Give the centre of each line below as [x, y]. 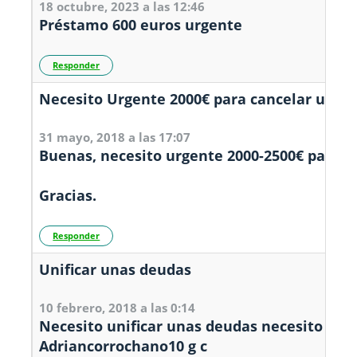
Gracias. [68, 195]
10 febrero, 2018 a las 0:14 [118, 308]
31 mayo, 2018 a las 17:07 [115, 137]
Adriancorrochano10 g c [124, 346]
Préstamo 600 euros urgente [141, 25]
